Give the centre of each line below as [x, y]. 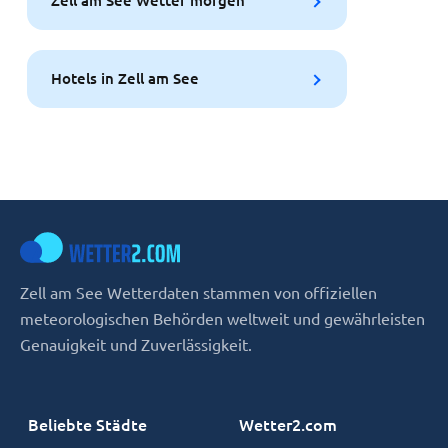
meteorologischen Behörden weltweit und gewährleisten [222, 317]
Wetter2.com [288, 423]
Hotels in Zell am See [124, 78]
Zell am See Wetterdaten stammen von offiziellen [198, 291]
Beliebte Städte [87, 423]
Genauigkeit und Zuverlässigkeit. [136, 343]
